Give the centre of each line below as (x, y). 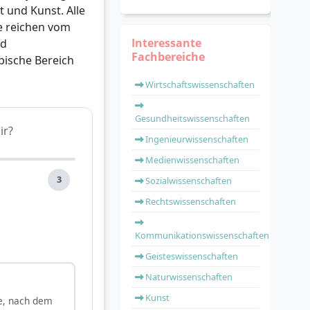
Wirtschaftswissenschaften (200, 84)
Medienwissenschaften (192, 160)
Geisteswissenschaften (192, 256)
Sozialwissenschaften (189, 181)
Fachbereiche (168, 57)
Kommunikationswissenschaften (202, 235)
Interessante (166, 43)
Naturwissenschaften (189, 277)
